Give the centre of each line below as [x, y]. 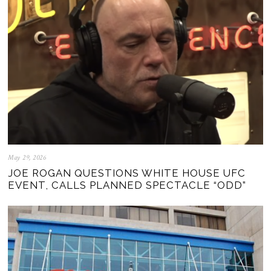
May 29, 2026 [27, 158]
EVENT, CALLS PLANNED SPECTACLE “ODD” [127, 185]
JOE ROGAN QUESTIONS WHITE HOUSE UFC [127, 173]
